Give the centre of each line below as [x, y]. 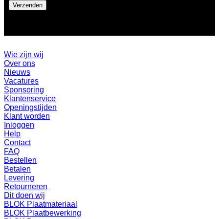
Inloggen [19, 125]
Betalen [17, 169]
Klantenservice [30, 99]
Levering [19, 178]
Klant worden [27, 116]
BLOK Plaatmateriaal [41, 204]
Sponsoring [24, 90]
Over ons [20, 64]
